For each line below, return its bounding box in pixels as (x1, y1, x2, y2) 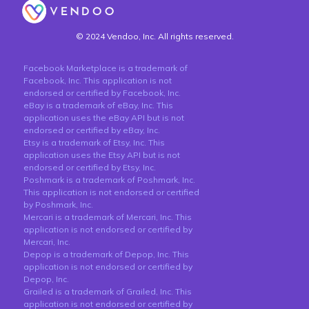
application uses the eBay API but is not (23, 112, 184, 123)
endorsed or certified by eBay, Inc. (23, 125, 160, 136)
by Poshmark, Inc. (23, 199, 93, 210)
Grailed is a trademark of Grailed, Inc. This (23, 286, 192, 297)
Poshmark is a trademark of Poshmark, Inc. (23, 175, 195, 186)
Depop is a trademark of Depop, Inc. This (23, 249, 189, 260)
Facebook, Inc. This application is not (23, 75, 172, 86)
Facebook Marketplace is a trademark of (23, 63, 188, 74)
